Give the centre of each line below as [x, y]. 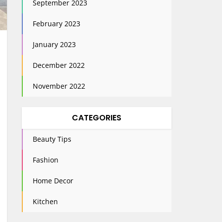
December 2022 [58, 65]
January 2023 [54, 44]
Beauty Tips [52, 139]
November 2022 [59, 86]
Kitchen [45, 201]
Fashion [45, 160]
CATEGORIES [96, 118]
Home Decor [53, 181]
